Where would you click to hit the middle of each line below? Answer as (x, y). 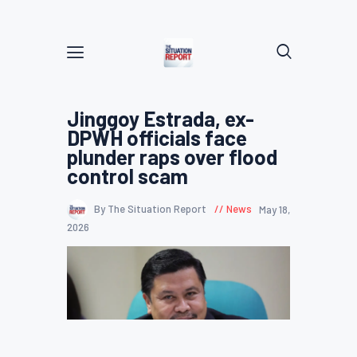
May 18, (275, 209)
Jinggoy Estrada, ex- (161, 118)
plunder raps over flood (172, 157)
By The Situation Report (151, 209)
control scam (127, 176)
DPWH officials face (157, 137)
